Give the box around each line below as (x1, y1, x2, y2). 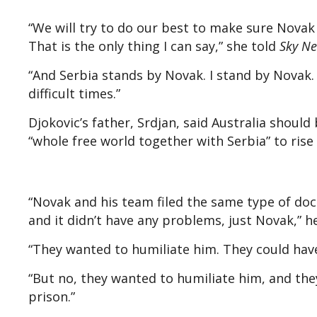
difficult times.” (28, 85, 120, 103)
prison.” (28, 288, 75, 306)
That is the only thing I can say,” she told (28, 38, 279, 55)
